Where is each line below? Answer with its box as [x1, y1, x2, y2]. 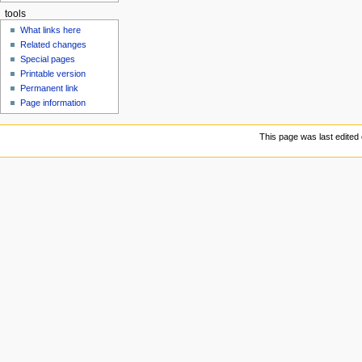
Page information [20, 98, 86, 108]
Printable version [20, 69, 86, 79]
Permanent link [20, 83, 79, 94]
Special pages [20, 54, 76, 65]
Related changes [20, 40, 87, 50]
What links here [20, 25, 82, 36]
